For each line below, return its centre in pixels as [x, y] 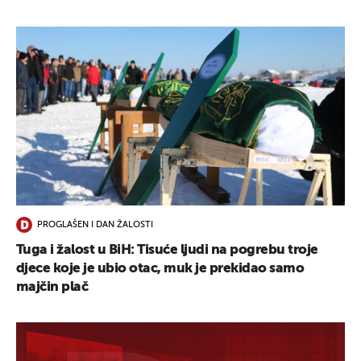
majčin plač [52, 287]
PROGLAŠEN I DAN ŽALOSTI [95, 226]
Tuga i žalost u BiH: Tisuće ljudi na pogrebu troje [167, 250]
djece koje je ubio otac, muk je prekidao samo [160, 268]
